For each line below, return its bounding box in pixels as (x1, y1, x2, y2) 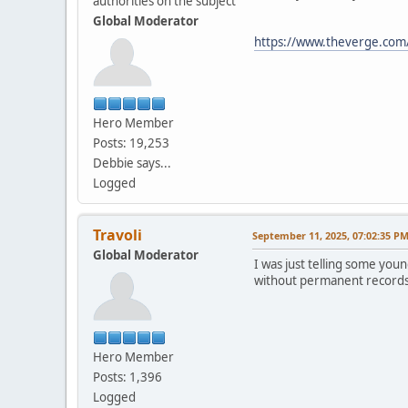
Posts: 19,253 (93, 134, 169, 151)
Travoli (93, 224, 142, 245)
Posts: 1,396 (93, 368, 162, 385)
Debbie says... (93, 154, 171, 171)
